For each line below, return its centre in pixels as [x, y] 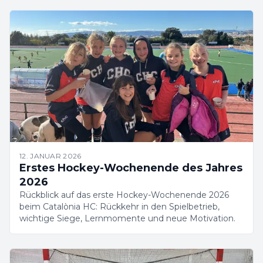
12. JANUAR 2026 [50, 156]
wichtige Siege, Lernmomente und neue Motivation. [127, 218]
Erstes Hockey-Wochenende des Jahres [131, 168]
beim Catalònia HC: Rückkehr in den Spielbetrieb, [119, 207]
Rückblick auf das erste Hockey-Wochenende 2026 [124, 195]
